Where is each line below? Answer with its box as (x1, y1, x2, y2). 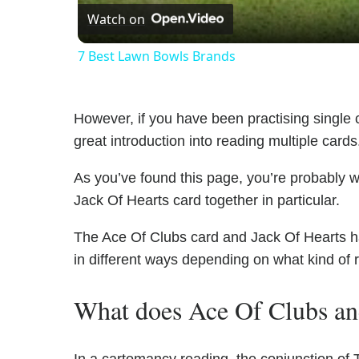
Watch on (87, 10, 145, 29)
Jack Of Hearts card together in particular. (74, 192, 340, 209)
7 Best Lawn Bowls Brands (78, 47, 236, 66)
